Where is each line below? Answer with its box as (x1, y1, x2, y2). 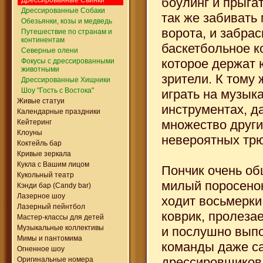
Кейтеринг (17, 117, 52, 126)
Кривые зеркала (17, 149, 71, 158)
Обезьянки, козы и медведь (21, 16, 112, 25)
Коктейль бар (17, 139, 62, 147)
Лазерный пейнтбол (17, 202, 85, 211)
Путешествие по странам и (21, 27, 112, 36)
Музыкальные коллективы (17, 223, 104, 232)
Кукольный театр (17, 170, 74, 179)
